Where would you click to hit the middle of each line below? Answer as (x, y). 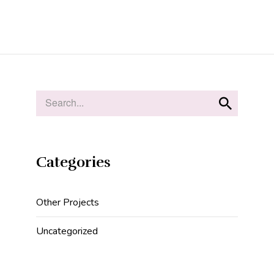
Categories (73, 162)
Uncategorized (67, 231)
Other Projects (68, 202)
